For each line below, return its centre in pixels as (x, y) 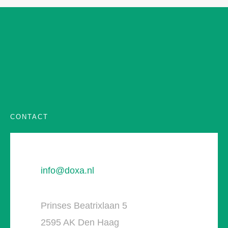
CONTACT (29, 117)
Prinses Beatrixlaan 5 (84, 206)
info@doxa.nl (67, 170)
